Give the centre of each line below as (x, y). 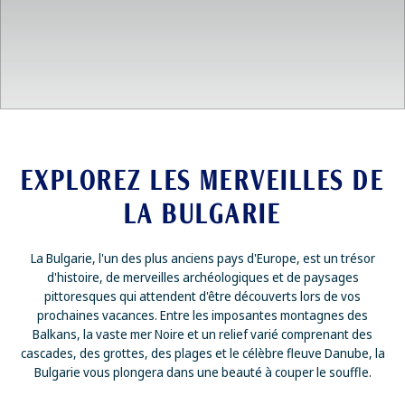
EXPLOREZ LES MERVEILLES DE (202, 180)
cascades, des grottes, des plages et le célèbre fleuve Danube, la (202, 353)
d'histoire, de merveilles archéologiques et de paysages (202, 277)
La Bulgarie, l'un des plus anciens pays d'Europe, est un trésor (202, 258)
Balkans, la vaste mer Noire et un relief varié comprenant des (202, 334)
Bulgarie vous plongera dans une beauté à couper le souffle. (202, 372)
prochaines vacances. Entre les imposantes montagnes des (202, 315)
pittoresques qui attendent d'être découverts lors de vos (202, 296)
